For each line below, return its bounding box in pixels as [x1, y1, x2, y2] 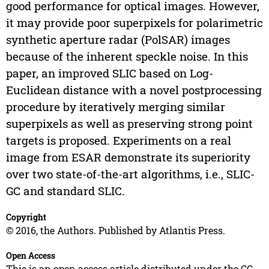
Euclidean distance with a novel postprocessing [5, 82, 262, 98]
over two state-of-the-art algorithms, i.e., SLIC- [5, 166, 255, 182]
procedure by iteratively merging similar [5, 99, 225, 115]
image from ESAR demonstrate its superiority [5, 150, 250, 165]
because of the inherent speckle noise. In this [5, 49, 248, 64]
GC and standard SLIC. [5, 183, 125, 199]
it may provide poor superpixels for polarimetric [5, 15, 263, 31]
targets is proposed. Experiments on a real [5, 133, 231, 148]
